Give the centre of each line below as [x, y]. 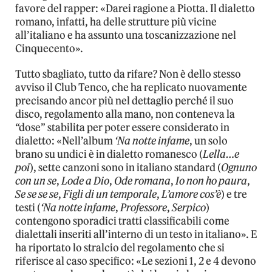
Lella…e [221, 155]
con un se [36, 181]
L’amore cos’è [191, 195]
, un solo [209, 141]
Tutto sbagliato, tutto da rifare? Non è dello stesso [128, 74]
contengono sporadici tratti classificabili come [122, 221]
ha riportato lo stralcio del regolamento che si [120, 248]
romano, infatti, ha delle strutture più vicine [116, 22]
